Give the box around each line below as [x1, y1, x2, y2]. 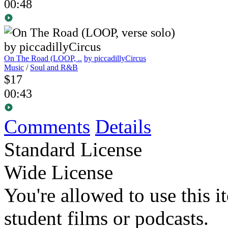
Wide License [4, 161, 113, 184]
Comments [4, 116, 90, 138]
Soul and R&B [30, 63, 78, 72]
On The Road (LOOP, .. [4, 54, 82, 63]
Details [95, 116, 151, 138]
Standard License [4, 138, 142, 161]
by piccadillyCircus [84, 54, 146, 63]
